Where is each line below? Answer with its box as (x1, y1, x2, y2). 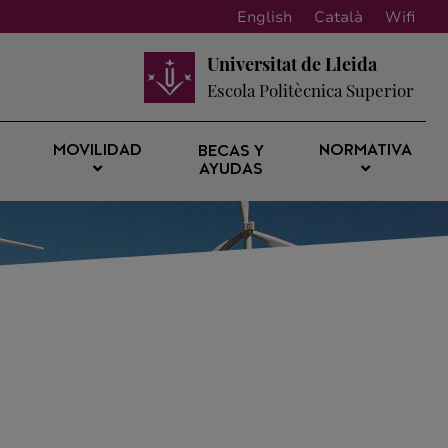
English (237, 6, 292, 27)
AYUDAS (198, 162, 263, 178)
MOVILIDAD (53, 144, 143, 159)
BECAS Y (197, 144, 264, 160)
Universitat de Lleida (207, 52, 377, 76)
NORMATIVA (318, 144, 412, 159)
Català (314, 6, 363, 27)
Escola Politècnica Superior (207, 79, 414, 101)
